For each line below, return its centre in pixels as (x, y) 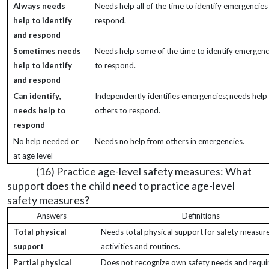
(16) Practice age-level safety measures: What (144, 171)
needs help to (39, 110)
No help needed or (46, 141)
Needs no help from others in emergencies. (170, 141)
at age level (33, 156)
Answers (51, 216)
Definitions (201, 216)
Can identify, (37, 96)
